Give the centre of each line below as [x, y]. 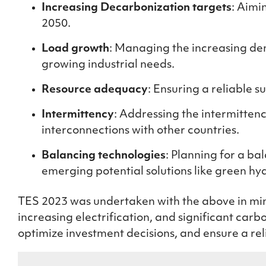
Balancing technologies [104, 156]
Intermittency [78, 115]
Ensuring [178, 90]
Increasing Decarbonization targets [137, 8]
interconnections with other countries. [140, 131]
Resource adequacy [95, 90]
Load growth [75, 49]
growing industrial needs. [109, 65]
